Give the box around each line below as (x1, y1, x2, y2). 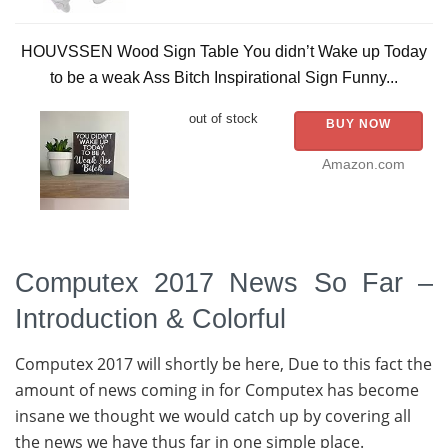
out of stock (189, 110, 259, 126)
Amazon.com (321, 156, 405, 172)
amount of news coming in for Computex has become (15, 378, 419, 401)
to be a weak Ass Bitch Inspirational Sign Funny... (50, 68, 398, 86)
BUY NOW (325, 116, 391, 131)
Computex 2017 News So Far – (15, 266, 433, 298)
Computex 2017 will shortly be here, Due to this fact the (15, 352, 432, 375)
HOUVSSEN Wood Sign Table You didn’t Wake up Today (21, 42, 427, 60)
